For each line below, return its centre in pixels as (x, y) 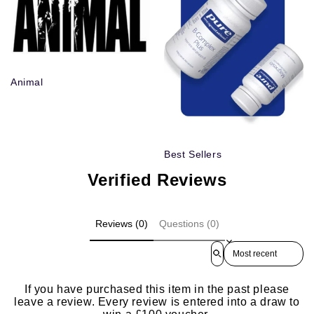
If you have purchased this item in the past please (157, 289)
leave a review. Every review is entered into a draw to (157, 302)
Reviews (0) (121, 223)
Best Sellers (193, 154)
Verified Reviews (157, 179)
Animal (27, 82)
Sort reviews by (256, 246)
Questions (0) (189, 223)
